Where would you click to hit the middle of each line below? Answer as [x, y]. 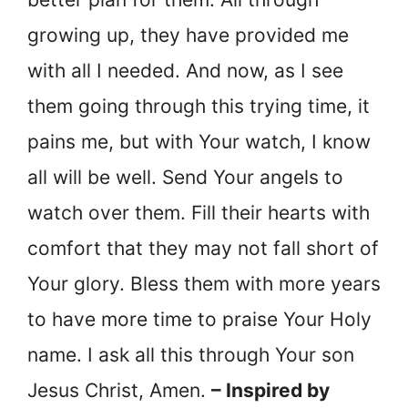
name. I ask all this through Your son [191, 355]
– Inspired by [270, 391]
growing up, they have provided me [188, 36]
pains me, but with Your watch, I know [199, 142]
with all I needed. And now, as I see [185, 71]
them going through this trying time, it [199, 107]
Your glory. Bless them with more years [204, 284]
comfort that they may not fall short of [203, 249]
